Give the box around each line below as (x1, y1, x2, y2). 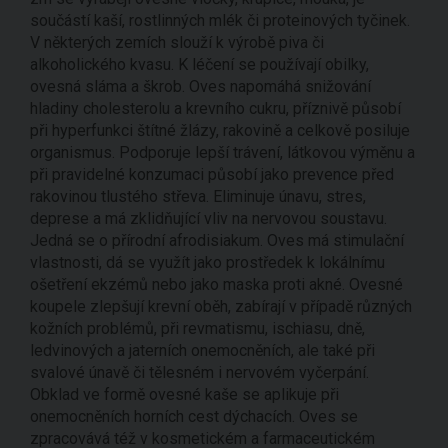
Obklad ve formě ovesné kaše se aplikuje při (30, 384, 339, 404)
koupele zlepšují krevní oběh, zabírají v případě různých (30, 296, 412, 316)
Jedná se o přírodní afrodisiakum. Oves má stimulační (30, 230, 404, 250)
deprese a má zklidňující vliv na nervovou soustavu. (30, 208, 387, 228)
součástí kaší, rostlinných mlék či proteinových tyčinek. (30, 10, 410, 30)
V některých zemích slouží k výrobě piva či (30, 32, 324, 52)
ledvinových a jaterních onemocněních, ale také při (30, 340, 375, 360)
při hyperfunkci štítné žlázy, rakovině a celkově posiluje (30, 120, 410, 140)
